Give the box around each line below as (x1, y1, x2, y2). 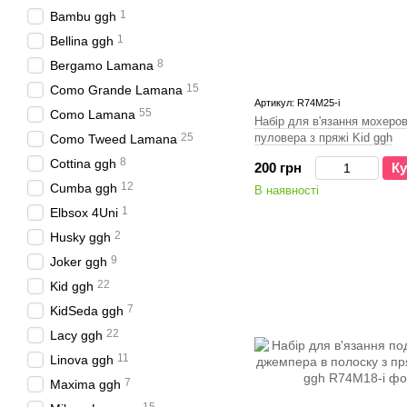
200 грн (254, 160, 302, 175)
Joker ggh (50, 254, 107, 269)
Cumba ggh (50, 181, 117, 195)
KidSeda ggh (50, 303, 124, 318)
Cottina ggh (50, 156, 116, 171)
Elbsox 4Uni (50, 205, 118, 220)
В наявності (254, 184, 319, 197)
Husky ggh (50, 230, 111, 244)
